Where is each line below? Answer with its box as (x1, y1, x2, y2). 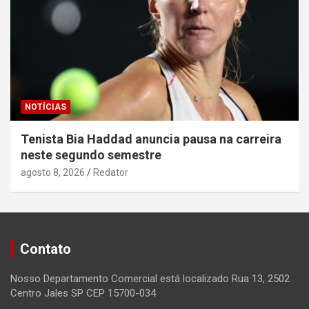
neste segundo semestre (21, 148, 161, 163)
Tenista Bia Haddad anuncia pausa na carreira (21, 132, 281, 147)
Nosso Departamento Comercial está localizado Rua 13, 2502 (10, 272, 290, 286)
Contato (20, 241, 71, 258)
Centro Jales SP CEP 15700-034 (10, 287, 156, 300)
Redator (93, 167, 128, 179)
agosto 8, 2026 (21, 167, 85, 179)
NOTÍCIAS (25, 102, 66, 112)
